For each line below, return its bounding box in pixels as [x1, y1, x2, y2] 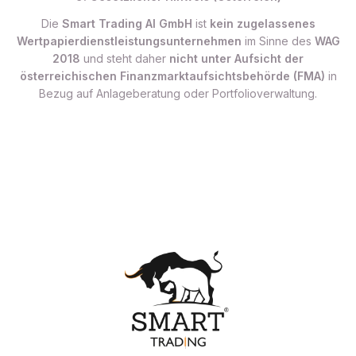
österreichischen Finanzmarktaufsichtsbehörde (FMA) [19, 69, 325, 83]
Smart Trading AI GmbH [61, 17, 192, 30]
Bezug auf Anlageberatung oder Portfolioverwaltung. [39, 87, 317, 100]
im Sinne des [241, 34, 315, 48]
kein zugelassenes [209, 17, 315, 30]
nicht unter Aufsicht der [169, 52, 304, 65]
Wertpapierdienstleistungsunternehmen [16, 34, 242, 48]
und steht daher [80, 52, 169, 65]
